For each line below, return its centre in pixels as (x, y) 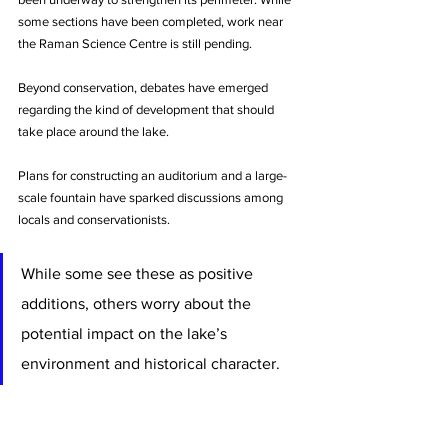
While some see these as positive (139, 274)
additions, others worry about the (138, 304)
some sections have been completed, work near (152, 22)
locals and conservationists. (95, 220)
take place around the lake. (95, 132)
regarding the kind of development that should (147, 110)
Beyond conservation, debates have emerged (144, 88)
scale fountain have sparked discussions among (152, 198)
